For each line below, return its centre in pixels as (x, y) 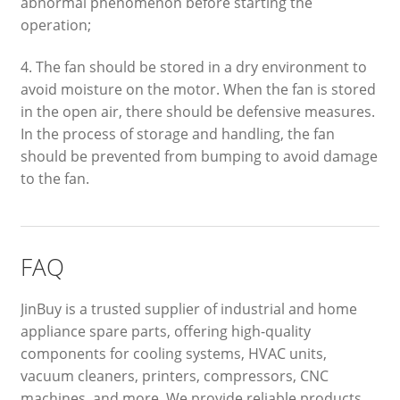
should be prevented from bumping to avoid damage (199, 157)
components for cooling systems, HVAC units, (173, 354)
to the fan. (54, 179)
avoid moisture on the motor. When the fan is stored (198, 90)
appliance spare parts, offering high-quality (165, 332)
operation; (55, 25)
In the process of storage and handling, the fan (177, 134)
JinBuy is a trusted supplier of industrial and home (188, 309)
